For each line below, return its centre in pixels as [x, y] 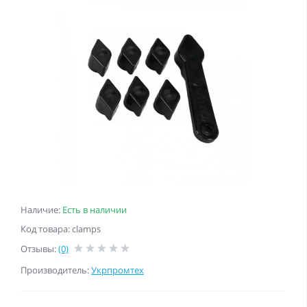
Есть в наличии [95, 209]
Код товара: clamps [61, 229]
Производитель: [56, 270]
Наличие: [41, 209]
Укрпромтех [118, 270]
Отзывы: [39, 248]
